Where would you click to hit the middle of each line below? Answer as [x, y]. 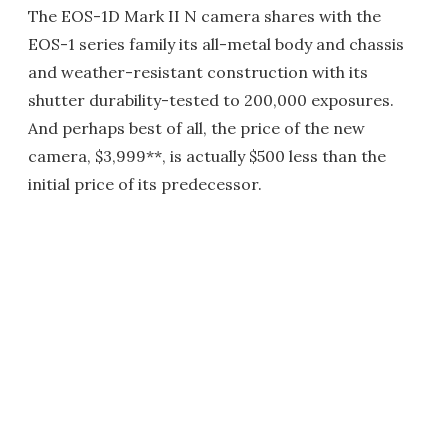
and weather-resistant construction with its [198, 72]
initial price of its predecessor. [145, 184]
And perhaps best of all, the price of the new [196, 128]
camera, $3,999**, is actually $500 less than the [207, 156]
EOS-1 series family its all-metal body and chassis [216, 44]
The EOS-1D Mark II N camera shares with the [204, 16]
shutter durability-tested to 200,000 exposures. [211, 100]
